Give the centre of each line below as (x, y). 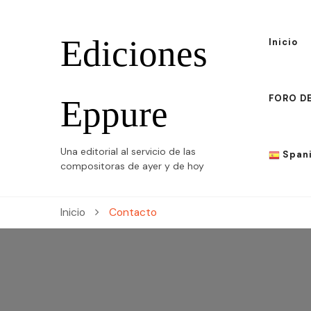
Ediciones (134, 53)
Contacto (133, 212)
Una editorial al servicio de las (128, 151)
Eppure (114, 114)
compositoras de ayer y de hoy (132, 166)
